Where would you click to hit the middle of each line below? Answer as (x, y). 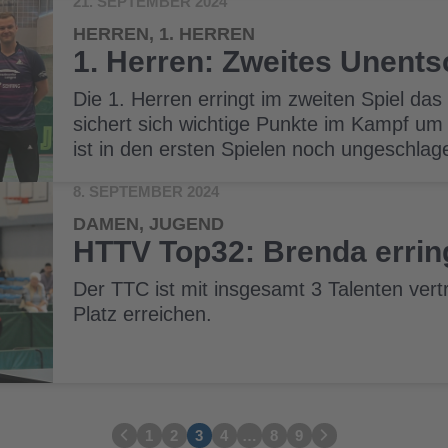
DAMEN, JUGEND (149, 224)
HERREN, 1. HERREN (164, 34)
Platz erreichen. (143, 314)
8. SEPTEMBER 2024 (146, 192)
